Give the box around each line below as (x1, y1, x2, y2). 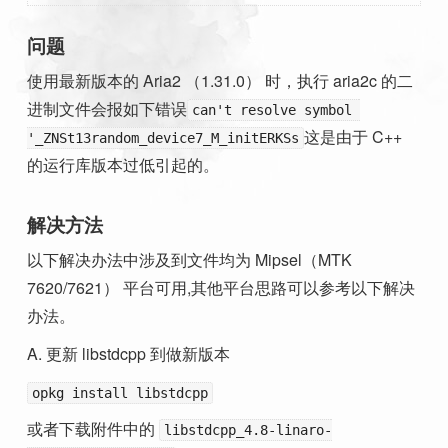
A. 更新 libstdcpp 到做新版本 (27, 341, 230, 365)
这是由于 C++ (304, 125, 402, 149)
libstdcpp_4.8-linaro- (164, 422, 332, 439)
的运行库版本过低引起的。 (27, 153, 219, 177)
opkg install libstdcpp (32, 384, 208, 401)
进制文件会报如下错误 (27, 97, 187, 121)
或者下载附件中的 (27, 417, 159, 441)
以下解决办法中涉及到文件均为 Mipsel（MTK (27, 248, 352, 272)
